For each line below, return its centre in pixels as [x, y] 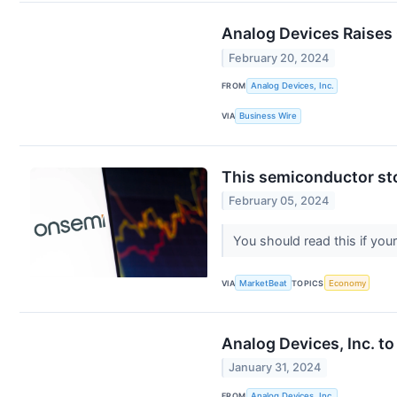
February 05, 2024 [279, 200]
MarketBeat [264, 283]
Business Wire [269, 116]
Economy [347, 283]
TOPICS [308, 283]
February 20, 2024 [279, 58]
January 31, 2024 [275, 368]
